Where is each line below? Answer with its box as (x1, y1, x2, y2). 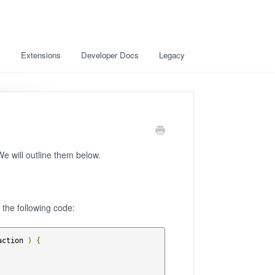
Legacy (159, 49, 185, 61)
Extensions (21, 49, 61, 61)
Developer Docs (81, 49, 139, 61)
